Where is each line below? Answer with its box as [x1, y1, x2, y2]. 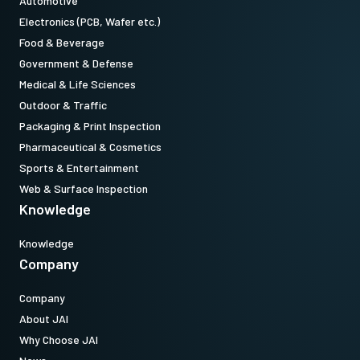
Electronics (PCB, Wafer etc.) [19, 14, 160, 28]
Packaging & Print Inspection [19, 119, 161, 133]
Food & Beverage [19, 35, 104, 49]
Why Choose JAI [19, 333, 98, 346]
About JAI [19, 312, 68, 325]
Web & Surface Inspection [19, 182, 148, 195]
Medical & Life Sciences [19, 77, 136, 91]
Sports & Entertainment [19, 161, 139, 174]
